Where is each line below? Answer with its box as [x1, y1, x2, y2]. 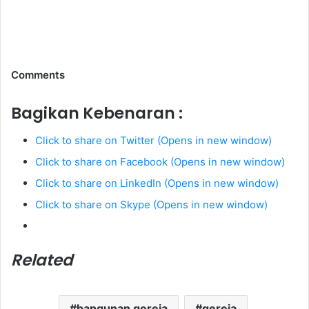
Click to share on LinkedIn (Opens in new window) [35, 177, 279, 190]
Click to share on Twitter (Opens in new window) [35, 134, 272, 148]
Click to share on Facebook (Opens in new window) [35, 155, 285, 169]
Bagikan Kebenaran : [11, 101, 183, 124]
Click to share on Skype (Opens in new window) [35, 198, 268, 212]
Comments [11, 68, 65, 81]
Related [11, 249, 73, 272]
